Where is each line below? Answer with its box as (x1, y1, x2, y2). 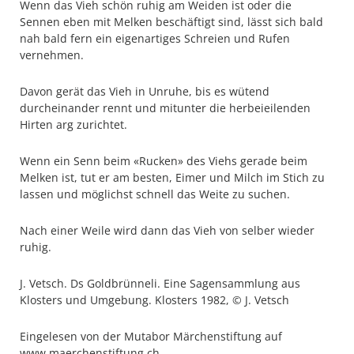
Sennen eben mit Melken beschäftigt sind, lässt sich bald (20, 14, 323, 29)
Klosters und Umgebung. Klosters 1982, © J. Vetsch (20, 292, 289, 307)
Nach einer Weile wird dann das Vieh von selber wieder (20, 223, 314, 238)
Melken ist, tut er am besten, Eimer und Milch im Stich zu (20, 170, 325, 185)
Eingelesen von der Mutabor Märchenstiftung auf (20, 329, 282, 344)
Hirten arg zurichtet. (20, 117, 127, 132)
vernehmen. (20, 47, 84, 62)
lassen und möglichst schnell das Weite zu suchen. (20, 186, 290, 201)
